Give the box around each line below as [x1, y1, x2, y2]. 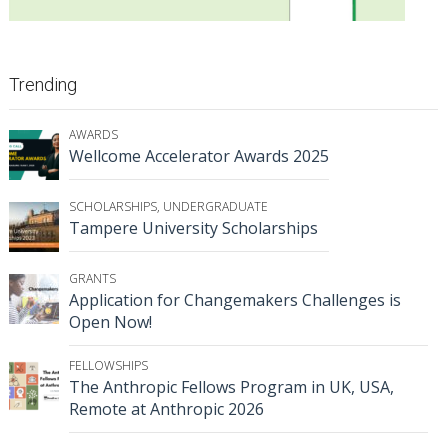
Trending [9, 74, 77, 96]
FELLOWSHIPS [69, 357, 148, 375]
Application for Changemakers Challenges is [69, 289, 401, 312]
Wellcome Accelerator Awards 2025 [69, 145, 329, 168]
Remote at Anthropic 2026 [69, 398, 264, 421]
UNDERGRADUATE [163, 198, 268, 216]
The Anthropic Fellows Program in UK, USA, [69, 376, 394, 399]
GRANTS [69, 270, 116, 288]
